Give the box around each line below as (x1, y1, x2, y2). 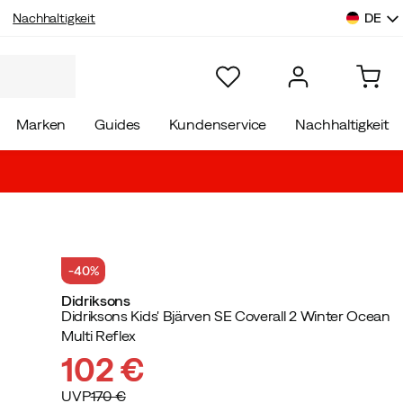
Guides (94, 116, 141, 132)
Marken (16, 116, 67, 132)
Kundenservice (169, 116, 267, 132)
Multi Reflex (61, 327, 137, 344)
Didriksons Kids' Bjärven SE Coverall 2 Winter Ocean (61, 308, 390, 324)
